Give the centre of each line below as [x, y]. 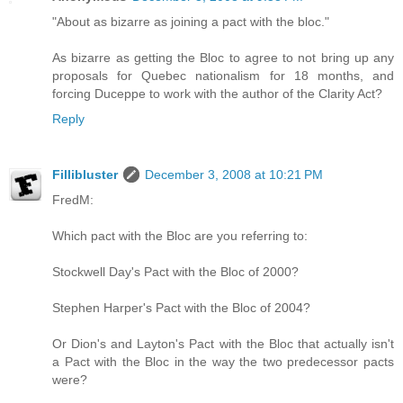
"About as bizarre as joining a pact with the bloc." [191, 22]
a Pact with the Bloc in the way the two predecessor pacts [223, 362]
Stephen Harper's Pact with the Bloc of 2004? [181, 308]
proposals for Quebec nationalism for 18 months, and [223, 76]
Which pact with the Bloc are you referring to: [180, 236]
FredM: [73, 200]
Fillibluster [85, 175]
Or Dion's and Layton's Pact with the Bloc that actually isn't [223, 344]
